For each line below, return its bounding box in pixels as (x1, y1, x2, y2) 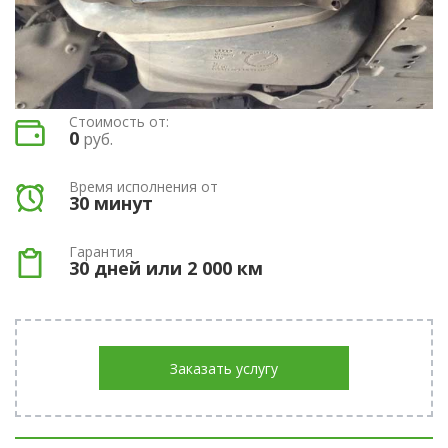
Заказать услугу (170, 358, 278, 378)
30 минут (69, 190, 153, 215)
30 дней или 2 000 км (69, 255, 263, 280)
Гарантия (69, 241, 133, 261)
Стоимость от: (69, 111, 169, 131)
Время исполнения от (69, 176, 218, 196)
